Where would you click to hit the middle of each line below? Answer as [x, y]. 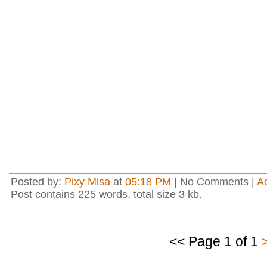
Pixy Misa [87, 182]
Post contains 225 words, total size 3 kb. [106, 194]
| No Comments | [214, 182]
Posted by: [38, 182]
